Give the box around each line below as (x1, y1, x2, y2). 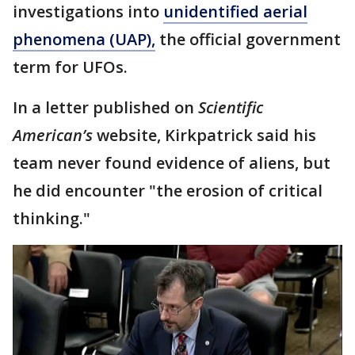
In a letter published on (13, 97, 198, 118)
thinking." (13, 208, 90, 229)
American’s (13, 124, 93, 146)
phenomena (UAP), (13, 29, 155, 50)
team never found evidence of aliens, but (13, 152, 330, 174)
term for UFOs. (13, 56, 128, 78)
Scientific (198, 97, 263, 118)
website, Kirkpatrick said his (93, 124, 316, 146)
